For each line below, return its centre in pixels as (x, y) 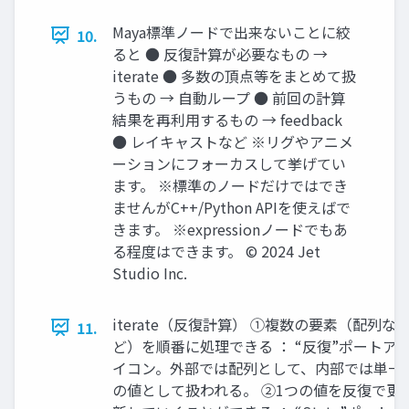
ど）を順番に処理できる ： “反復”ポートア (255, 346)
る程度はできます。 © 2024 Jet (216, 251)
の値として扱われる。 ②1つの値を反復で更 (257, 389)
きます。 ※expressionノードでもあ (230, 229)
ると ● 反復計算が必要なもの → (220, 53)
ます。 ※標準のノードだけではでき (230, 185)
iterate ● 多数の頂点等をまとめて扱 (234, 75)
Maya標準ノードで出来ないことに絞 (231, 31)
